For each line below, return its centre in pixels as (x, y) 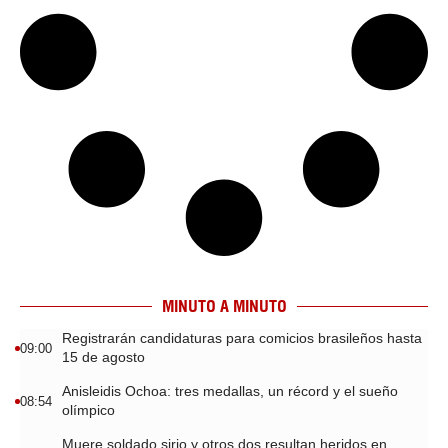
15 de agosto (103, 357)
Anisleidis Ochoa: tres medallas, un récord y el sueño (230, 391)
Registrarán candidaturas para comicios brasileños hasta (242, 338)
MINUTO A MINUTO (224, 306)
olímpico (88, 410)
